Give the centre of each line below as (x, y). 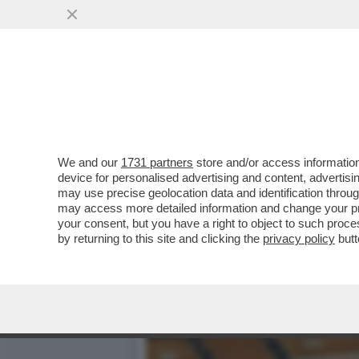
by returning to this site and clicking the (160, 238)
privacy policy (299, 238)
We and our (89, 162)
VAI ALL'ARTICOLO (227, 129)
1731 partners (157, 162)
